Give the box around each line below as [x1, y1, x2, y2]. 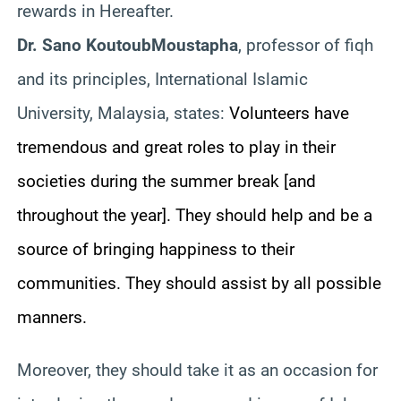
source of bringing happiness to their [17, 238, 294, 260]
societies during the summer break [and [17, 170, 316, 192]
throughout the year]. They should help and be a [17, 204, 372, 226]
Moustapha [151, 34, 238, 55]
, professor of [238, 34, 345, 55]
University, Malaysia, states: [17, 102, 229, 124]
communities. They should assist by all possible [17, 272, 381, 294]
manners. [17, 306, 87, 328]
